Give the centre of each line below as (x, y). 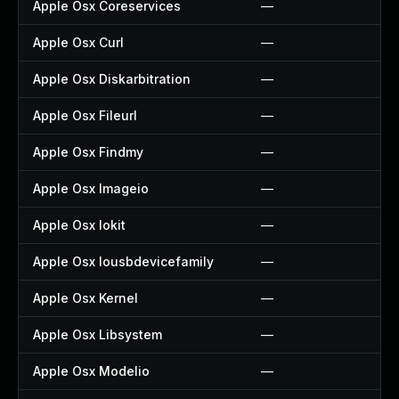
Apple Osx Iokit (79, 225)
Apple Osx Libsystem (98, 334)
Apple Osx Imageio (91, 188)
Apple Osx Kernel (85, 298)
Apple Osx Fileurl (85, 115)
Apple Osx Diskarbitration (112, 79)
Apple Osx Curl (78, 42)
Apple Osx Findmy (88, 152)
